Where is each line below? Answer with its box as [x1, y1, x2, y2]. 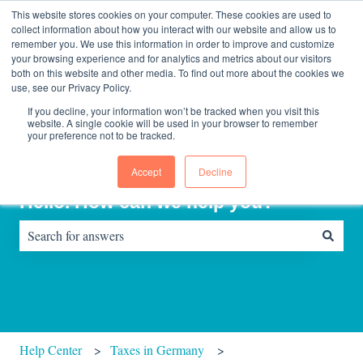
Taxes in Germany [110, 340, 205, 358]
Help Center [19, 340, 82, 358]
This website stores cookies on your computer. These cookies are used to [11, 7, 331, 21]
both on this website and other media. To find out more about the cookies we [11, 66, 344, 79]
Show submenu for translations [75, 6, 231, 24]
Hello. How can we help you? [19, 190, 274, 212]
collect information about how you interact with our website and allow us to [11, 22, 336, 36]
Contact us [253, 6, 307, 24]
